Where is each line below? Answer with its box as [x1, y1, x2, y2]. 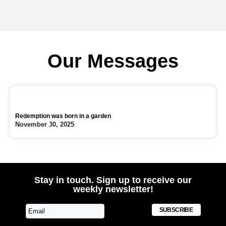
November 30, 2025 [15, 121, 74, 129]
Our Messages [47, 50, 179, 72]
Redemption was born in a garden [15, 112, 111, 120]
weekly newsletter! [73, 184, 153, 195]
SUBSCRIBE [159, 206, 193, 214]
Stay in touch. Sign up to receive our [34, 175, 192, 186]
